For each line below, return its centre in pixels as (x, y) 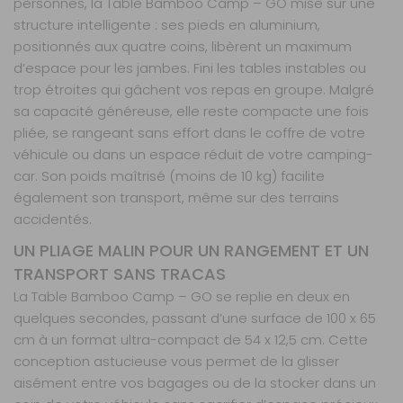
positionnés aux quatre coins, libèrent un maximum (183, 47)
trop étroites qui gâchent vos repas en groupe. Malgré (194, 90)
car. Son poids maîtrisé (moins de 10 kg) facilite (169, 176)
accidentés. (53, 219)
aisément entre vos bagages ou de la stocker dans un (195, 383)
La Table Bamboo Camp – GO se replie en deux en (182, 297)
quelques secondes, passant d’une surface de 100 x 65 (195, 318)
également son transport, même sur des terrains (176, 198)
